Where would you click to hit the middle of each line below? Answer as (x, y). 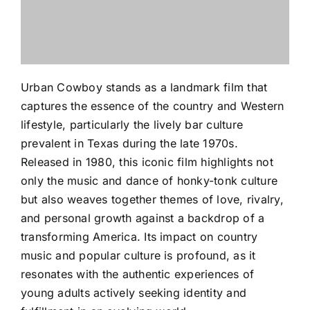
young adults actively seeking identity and (134, 293)
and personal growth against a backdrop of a (143, 218)
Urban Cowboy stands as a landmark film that (144, 87)
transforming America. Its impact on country (139, 237)
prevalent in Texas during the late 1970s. (129, 143)
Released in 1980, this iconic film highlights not (147, 162)
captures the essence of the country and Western (153, 106)
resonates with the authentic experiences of (138, 274)
